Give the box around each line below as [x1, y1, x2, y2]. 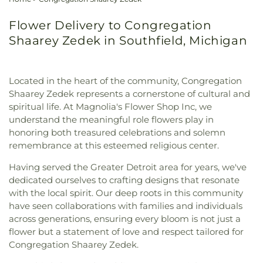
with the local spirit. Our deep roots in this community [9, 187, 243, 198]
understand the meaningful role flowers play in [9, 113, 214, 125]
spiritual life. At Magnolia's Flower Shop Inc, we [9, 100, 212, 112]
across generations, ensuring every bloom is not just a [9, 213, 241, 224]
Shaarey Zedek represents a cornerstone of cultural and [9, 87, 250, 99]
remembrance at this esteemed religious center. [9, 139, 219, 151]
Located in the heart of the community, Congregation [9, 75, 242, 86]
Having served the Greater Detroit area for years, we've [9, 161, 247, 173]
